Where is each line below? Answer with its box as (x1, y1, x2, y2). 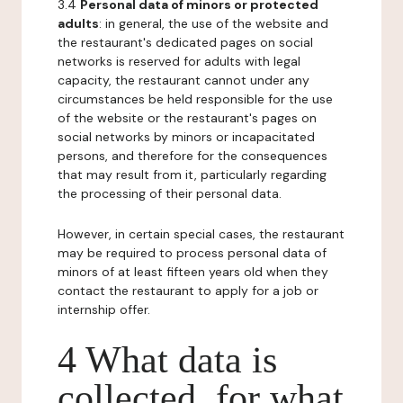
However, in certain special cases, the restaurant (58, 226, 345, 242)
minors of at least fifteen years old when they (58, 264, 328, 280)
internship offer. (58, 301, 150, 318)
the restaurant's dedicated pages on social (58, 34, 313, 50)
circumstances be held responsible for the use (58, 91, 333, 107)
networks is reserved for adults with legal (58, 53, 300, 69)
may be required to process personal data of (58, 245, 327, 261)
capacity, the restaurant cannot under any (58, 72, 309, 88)
